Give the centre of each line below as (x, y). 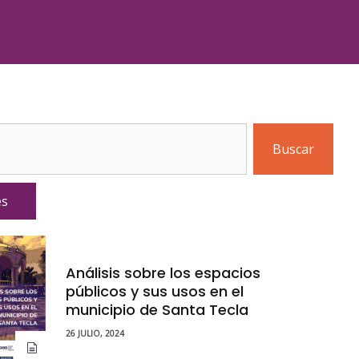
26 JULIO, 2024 (95, 333)
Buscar (293, 149)
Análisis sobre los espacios (163, 272)
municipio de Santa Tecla (157, 309)
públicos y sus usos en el (154, 291)
